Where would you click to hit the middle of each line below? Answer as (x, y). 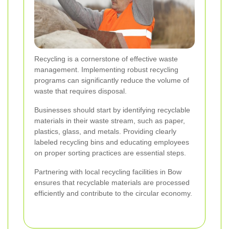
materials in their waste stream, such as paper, (110, 120)
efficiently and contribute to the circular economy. (113, 193)
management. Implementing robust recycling (106, 69)
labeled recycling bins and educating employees (112, 142)
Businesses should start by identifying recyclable (112, 110)
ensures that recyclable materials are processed (112, 182)
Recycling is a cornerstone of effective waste (106, 59)
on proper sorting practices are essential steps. (110, 153)
